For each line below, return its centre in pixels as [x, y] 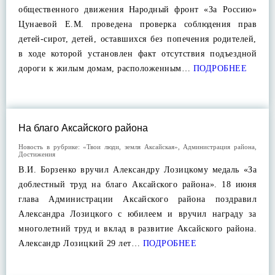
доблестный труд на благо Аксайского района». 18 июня [137, 184]
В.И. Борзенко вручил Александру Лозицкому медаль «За [137, 170]
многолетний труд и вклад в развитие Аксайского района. [137, 229]
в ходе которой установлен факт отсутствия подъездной [137, 54]
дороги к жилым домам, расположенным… [104, 68]
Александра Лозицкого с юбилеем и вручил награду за [137, 214]
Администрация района [219, 147]
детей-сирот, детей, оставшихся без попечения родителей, [137, 39]
